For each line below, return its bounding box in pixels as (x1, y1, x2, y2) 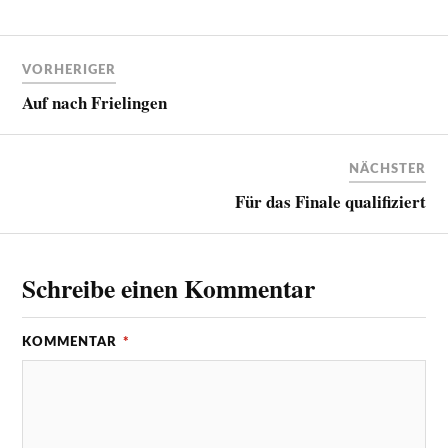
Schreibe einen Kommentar (22, 269, 316, 308)
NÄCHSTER (348, 163, 426, 176)
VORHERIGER (22, 64, 117, 77)
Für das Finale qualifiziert (234, 189, 426, 215)
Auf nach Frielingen (22, 90, 168, 116)
